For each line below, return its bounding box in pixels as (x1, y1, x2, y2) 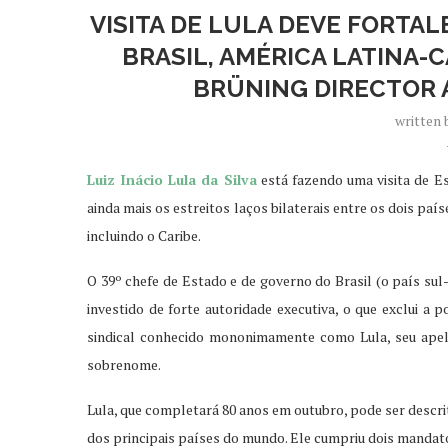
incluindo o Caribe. (87, 225, 201, 245)
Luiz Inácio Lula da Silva (87, 169, 257, 189)
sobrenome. (87, 354, 161, 374)
